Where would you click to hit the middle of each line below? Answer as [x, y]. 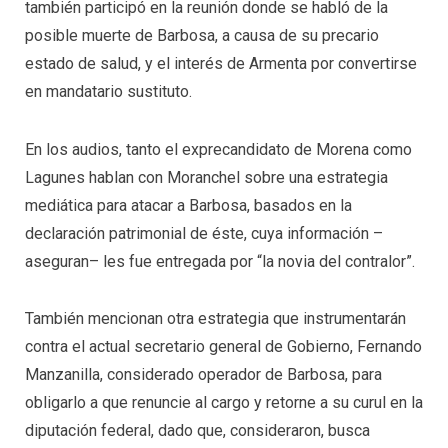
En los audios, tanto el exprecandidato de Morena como [218, 149]
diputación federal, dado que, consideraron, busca [197, 431]
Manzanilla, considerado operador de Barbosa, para [203, 375]
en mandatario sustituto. [108, 91]
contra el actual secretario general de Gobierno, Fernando [223, 347]
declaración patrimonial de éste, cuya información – [204, 233]
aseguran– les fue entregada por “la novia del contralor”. [220, 261]
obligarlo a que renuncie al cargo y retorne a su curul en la [224, 403]
